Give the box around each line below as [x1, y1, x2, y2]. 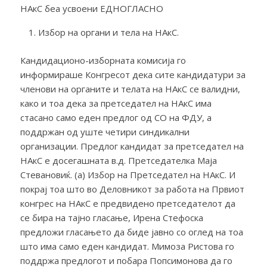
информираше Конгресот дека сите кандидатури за [20, 68, 246, 80]
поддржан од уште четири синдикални [20, 125, 190, 138]
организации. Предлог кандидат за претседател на [20, 139, 244, 152]
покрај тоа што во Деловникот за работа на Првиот [20, 182, 244, 195]
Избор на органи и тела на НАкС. [38, 26, 179, 38]
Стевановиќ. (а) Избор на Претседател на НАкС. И [20, 168, 235, 181]
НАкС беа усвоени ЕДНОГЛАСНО [20, 2, 163, 14]
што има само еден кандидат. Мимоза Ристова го [20, 240, 234, 252]
